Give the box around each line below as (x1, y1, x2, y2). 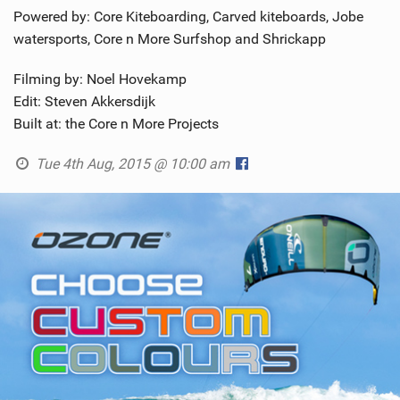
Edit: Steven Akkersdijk (13, 93, 155, 111)
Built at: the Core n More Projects (13, 115, 219, 133)
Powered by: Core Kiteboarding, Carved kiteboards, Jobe (13, 8, 363, 26)
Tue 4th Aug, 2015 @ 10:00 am (31, 155, 233, 173)
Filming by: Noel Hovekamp (13, 71, 187, 88)
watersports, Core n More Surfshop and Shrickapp (13, 30, 326, 48)
